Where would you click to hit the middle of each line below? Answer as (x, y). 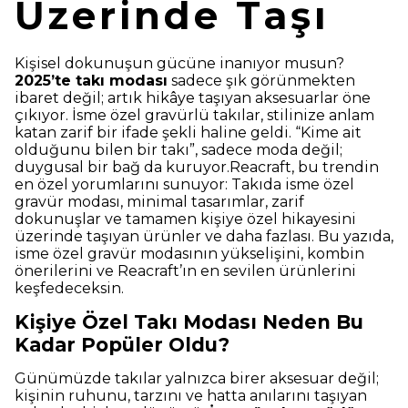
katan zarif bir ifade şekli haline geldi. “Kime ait (188, 133)
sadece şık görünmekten (261, 81)
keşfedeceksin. (71, 289)
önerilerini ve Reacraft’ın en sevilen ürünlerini (185, 271)
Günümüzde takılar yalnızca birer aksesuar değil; (197, 379)
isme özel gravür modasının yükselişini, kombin (189, 254)
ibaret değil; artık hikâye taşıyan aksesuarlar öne (193, 98)
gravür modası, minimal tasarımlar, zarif (159, 202)
